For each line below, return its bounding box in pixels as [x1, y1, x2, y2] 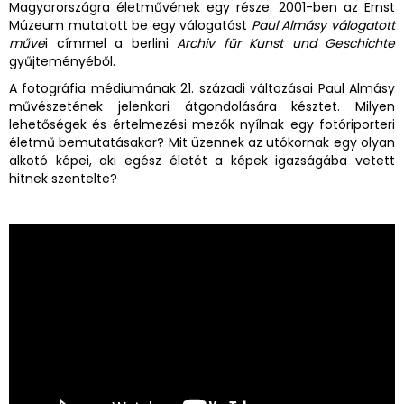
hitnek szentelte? [9, 170, 117, 188]
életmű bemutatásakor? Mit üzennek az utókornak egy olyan [9, 133, 395, 152]
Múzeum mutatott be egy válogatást [9, 16, 252, 35]
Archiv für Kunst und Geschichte [168, 34, 395, 53]
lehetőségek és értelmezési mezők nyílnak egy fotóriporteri [9, 115, 395, 134]
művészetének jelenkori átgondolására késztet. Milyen [9, 97, 395, 116]
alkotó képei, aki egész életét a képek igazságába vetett [9, 151, 395, 170]
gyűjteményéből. [9, 52, 119, 71]
